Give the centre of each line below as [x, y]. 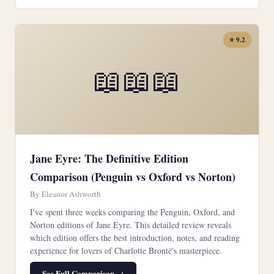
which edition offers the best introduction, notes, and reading [135, 238]
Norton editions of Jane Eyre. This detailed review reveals [131, 225]
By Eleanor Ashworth [65, 194]
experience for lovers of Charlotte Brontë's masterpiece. [126, 250]
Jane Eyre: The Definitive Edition [109, 158]
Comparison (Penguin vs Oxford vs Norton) [133, 177]
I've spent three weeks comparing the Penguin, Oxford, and [132, 212]
